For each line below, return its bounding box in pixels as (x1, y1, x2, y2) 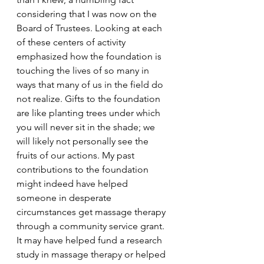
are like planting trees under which (16, 107, 163, 119)
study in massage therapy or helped (16, 249, 168, 260)
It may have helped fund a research (16, 235, 164, 246)
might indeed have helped (16, 178, 130, 190)
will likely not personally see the (16, 136, 151, 147)
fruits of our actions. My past (16, 150, 137, 161)
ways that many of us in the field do (16, 79, 166, 91)
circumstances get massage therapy (16, 206, 168, 218)
